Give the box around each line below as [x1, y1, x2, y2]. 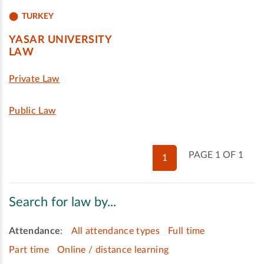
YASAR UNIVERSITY [9, 35, 113, 45]
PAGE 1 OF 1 [189, 150, 243, 160]
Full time [167, 226, 205, 236]
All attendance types [71, 226, 160, 236]
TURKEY [22, 12, 54, 21]
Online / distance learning [57, 245, 169, 255]
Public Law [9, 106, 57, 115]
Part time [9, 245, 49, 255]
